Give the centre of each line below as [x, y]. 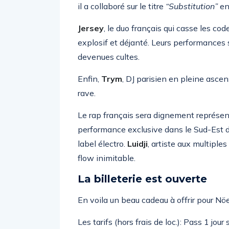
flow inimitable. [107, 158]
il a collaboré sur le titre [122, 6]
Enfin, [89, 79]
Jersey [91, 28]
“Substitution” [192, 6]
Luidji [138, 144]
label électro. [102, 144]
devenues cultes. [109, 57]
